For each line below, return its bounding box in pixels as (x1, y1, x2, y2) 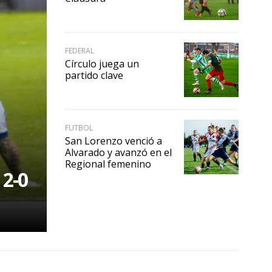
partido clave (65, 68, 123, 82)
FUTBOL (65, 122, 93, 133)
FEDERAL (65, 45, 94, 56)
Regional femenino (65, 157, 151, 171)
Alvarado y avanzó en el (65, 145, 172, 159)
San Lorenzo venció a (65, 134, 162, 148)
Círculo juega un (65, 56, 139, 70)
